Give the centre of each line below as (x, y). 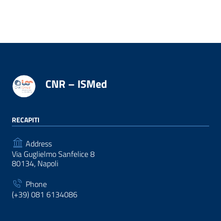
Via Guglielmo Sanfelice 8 (53, 154)
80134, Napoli (35, 163)
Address (38, 143)
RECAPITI (26, 119)
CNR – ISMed (76, 84)
